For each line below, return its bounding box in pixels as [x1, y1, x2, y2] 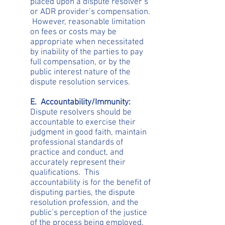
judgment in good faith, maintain [30, 128, 147, 138]
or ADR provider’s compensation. [30, 7, 150, 17]
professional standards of [30, 138, 123, 148]
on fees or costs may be [30, 27, 117, 37]
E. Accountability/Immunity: [30, 97, 131, 107]
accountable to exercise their [30, 118, 136, 128]
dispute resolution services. [30, 77, 130, 87]
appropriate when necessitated [30, 37, 144, 47]
